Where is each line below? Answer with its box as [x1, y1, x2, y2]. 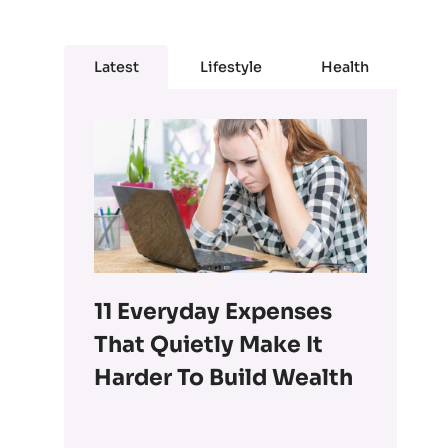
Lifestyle [199, 58, 262, 77]
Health [320, 58, 369, 77]
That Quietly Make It [94, 330, 324, 358]
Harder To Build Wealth [94, 363, 354, 391]
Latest [93, 58, 139, 77]
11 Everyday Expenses [94, 297, 333, 325]
